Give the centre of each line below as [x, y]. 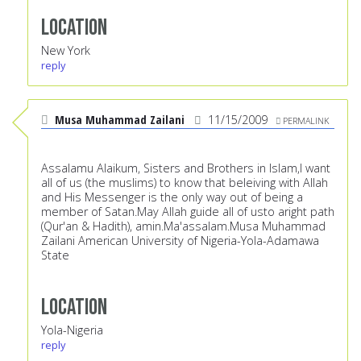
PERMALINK [306, 121]
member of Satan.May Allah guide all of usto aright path [188, 212]
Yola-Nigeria [72, 330]
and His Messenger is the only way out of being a [172, 197]
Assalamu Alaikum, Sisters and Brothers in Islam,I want [186, 168]
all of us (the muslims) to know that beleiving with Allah [185, 183]
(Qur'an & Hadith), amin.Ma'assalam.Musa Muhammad [183, 226]
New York [66, 51]
